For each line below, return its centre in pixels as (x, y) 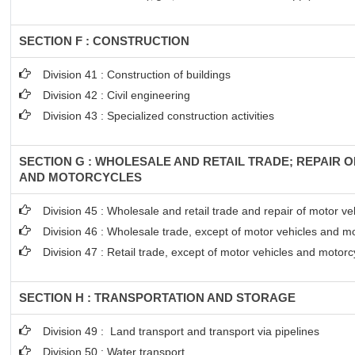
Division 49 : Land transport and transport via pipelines (181, 331)
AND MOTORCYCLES (81, 177)
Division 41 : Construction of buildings (137, 74)
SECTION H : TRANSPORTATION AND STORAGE (158, 298)
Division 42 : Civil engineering (117, 95)
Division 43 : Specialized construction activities (159, 116)
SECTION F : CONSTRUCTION (105, 41)
